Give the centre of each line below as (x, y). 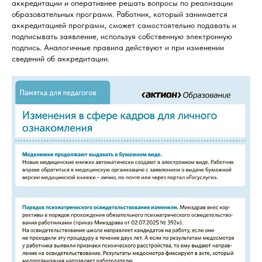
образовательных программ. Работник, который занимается (120, 14)
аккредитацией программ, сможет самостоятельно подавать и (124, 25)
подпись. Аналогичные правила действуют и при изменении (118, 47)
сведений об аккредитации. (61, 58)
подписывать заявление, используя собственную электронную (122, 36)
